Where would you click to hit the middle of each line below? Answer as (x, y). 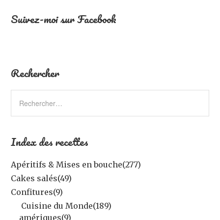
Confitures (32, 192)
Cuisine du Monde (57, 206)
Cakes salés (34, 178)
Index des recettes (50, 141)
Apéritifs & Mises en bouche (67, 164)
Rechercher (35, 73)
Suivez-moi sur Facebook (64, 19)
